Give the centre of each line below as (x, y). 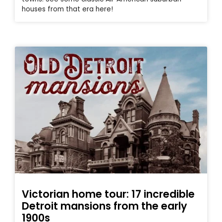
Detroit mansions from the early (104, 206)
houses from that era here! (67, 9)
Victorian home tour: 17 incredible (108, 194)
